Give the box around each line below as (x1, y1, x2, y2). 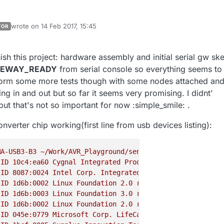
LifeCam (116, 210, 144, 219)
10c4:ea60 (12, 158, 48, 166)
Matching (164, 168, 196, 177)
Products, (124, 158, 160, 166)
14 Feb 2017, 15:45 (41, 22, 96, 30)
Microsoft (52, 210, 88, 219)
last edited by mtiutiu (10, 26, 74, 34)
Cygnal (52, 158, 76, 166)
